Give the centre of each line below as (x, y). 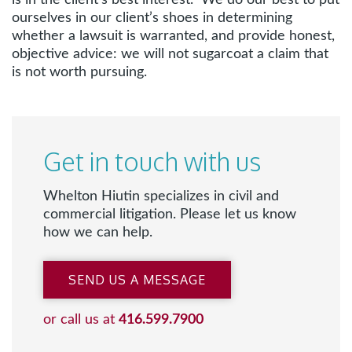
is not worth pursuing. (79, 72)
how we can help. (98, 233)
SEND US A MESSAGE (137, 280)
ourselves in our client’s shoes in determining (152, 18)
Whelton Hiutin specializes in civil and (161, 196)
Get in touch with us (152, 161)
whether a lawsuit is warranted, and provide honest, (173, 36)
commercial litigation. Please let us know (170, 214)
